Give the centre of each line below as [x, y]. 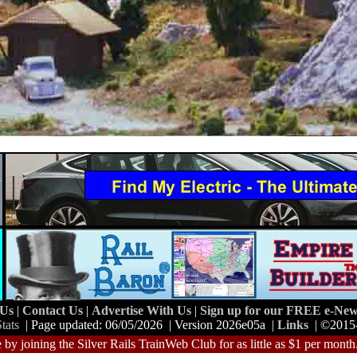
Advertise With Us [143, 310]
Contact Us [54, 310]
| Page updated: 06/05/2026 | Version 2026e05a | [148, 325]
